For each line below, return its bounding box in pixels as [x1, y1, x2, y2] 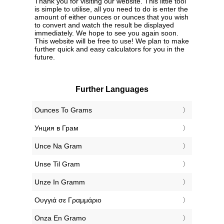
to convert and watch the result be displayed [34, 21, 174, 29]
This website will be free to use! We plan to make [34, 37, 189, 45]
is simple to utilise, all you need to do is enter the [34, 5, 188, 13]
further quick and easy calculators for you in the [34, 45, 184, 53]
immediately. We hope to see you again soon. [34, 29, 178, 37]
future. [34, 53, 55, 61]
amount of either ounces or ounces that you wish [34, 13, 188, 21]
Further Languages [75, 85, 148, 94]
